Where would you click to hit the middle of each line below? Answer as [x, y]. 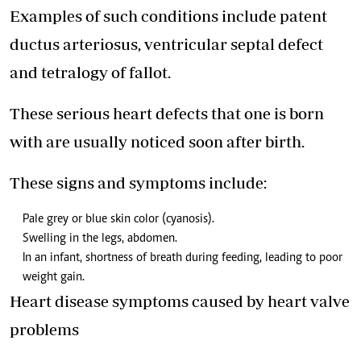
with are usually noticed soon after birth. [157, 142]
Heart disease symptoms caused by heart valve [180, 301]
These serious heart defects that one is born [167, 114]
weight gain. [54, 278]
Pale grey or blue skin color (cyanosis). [118, 220]
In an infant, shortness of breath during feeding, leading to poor [183, 258]
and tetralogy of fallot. [90, 73]
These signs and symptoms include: [138, 183]
